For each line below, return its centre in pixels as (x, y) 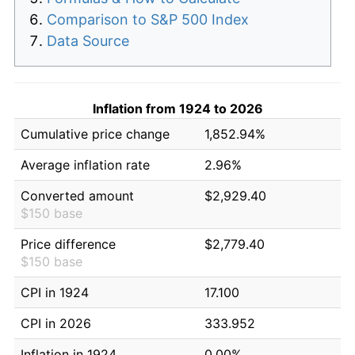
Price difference (68, 244)
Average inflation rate (85, 164)
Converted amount (77, 195)
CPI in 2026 (56, 323)
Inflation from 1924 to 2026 (177, 108)
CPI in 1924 (55, 292)
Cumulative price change (95, 134)
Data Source (88, 40)
